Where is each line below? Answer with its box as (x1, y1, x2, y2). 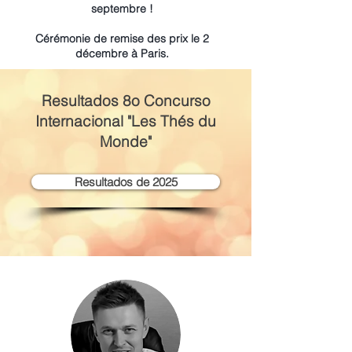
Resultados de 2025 (74, 174, 178, 189)
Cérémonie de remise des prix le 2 (35, 31, 209, 46)
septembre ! (91, 2, 153, 16)
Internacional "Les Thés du (35, 112, 216, 130)
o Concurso (130, 91, 211, 110)
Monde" (100, 132, 152, 151)
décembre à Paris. (75, 46, 169, 60)
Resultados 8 (41, 91, 131, 110)
